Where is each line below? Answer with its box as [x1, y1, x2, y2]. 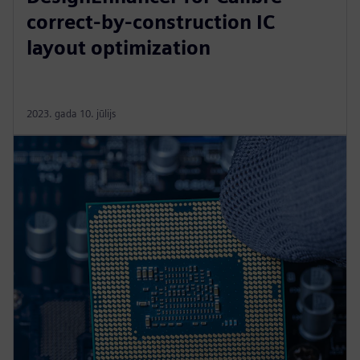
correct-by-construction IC [27, 10, 275, 34]
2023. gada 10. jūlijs [27, 107, 116, 120]
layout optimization [27, 35, 211, 59]
